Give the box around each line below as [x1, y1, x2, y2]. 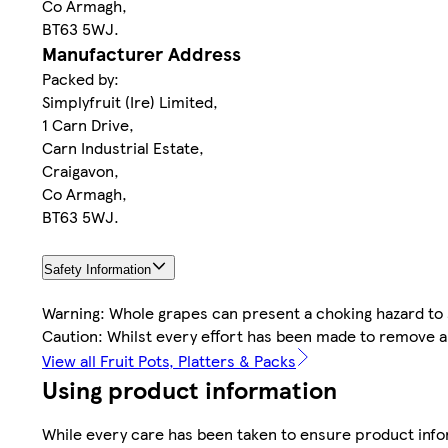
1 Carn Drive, [42, 112, 134, 136]
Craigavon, [42, 158, 119, 182]
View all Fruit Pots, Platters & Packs [42, 349, 296, 373]
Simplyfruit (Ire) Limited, [42, 89, 218, 113]
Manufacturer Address [42, 39, 241, 67]
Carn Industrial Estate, [42, 135, 204, 159]
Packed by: [42, 66, 119, 90]
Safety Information [44, 262, 151, 278]
